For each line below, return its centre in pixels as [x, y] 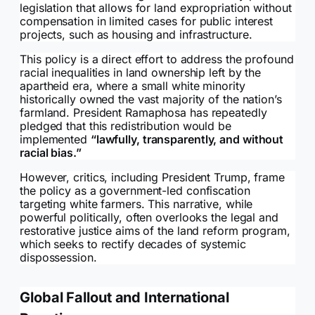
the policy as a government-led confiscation [135, 191]
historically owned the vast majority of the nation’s [151, 99]
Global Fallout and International [124, 298]
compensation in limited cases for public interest [147, 21]
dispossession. [58, 258]
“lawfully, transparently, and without [187, 140]
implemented [55, 140]
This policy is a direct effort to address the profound [157, 59]
